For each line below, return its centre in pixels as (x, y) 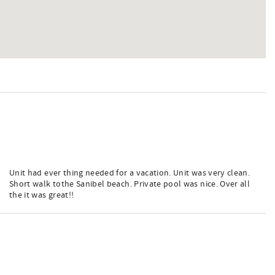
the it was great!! (42, 195)
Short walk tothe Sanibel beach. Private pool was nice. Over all (130, 184)
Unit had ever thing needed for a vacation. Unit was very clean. (130, 173)
